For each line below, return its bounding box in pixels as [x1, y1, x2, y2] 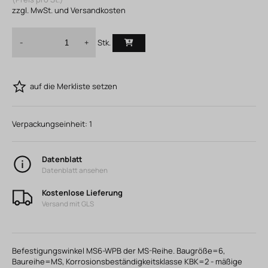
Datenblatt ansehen [42, 165, 108, 175]
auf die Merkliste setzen [30, 80, 117, 92]
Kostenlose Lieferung [42, 187, 123, 198]
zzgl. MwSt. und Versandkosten [12, 5, 126, 16]
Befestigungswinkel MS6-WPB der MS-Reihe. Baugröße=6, [12, 245, 225, 256]
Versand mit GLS [42, 199, 94, 209]
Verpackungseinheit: [12, 118, 87, 129]
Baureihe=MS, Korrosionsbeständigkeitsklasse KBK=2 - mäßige [12, 255, 242, 267]
